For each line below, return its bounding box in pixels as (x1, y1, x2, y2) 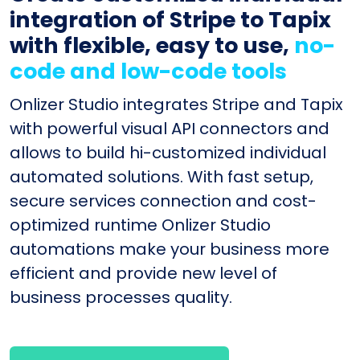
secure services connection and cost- (10, 189, 317, 212)
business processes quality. (10, 285, 232, 309)
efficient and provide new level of (10, 261, 277, 284)
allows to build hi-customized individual (10, 141, 326, 164)
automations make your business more (10, 237, 329, 260)
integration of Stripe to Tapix (10, 4, 331, 35)
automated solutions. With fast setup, (10, 165, 313, 188)
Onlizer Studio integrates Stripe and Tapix (10, 92, 343, 116)
